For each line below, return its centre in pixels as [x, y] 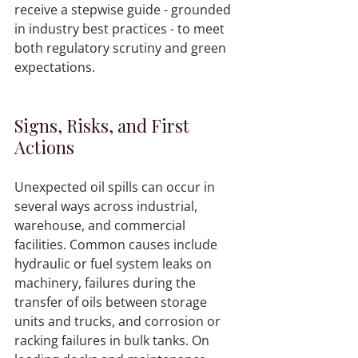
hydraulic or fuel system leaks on [115, 264]
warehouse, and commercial [101, 226]
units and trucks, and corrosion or [119, 322]
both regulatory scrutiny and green [122, 48]
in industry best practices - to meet [121, 29]
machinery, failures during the [107, 283]
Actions [44, 147]
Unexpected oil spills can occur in [116, 187]
